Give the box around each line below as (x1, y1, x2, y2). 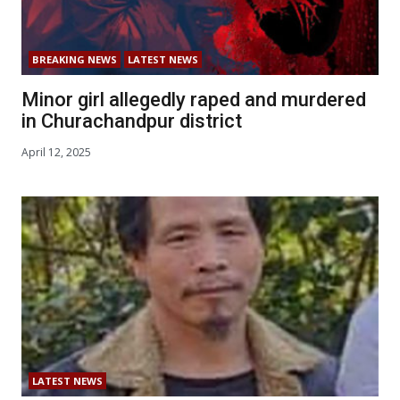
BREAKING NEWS (32, 53, 117, 67)
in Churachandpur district (21, 110, 242, 133)
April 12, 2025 (21, 144, 91, 160)
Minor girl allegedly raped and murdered (21, 88, 366, 112)
